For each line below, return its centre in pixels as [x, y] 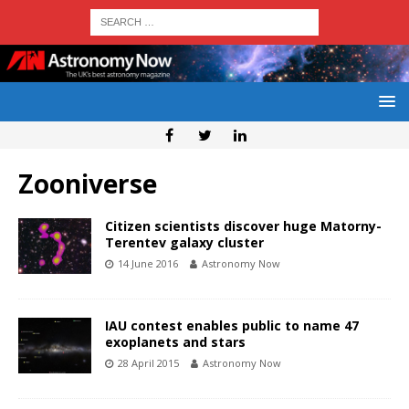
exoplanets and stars [175, 342]
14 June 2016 [148, 264]
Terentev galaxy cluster [184, 243]
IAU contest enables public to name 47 [232, 326]
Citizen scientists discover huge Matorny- [243, 226]
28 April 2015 [148, 363]
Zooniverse [88, 184]
